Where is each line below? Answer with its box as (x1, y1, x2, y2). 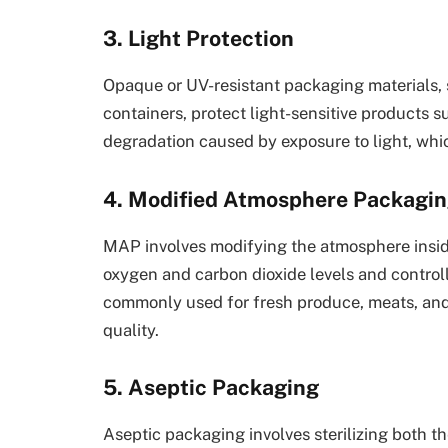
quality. (103, 319, 159, 340)
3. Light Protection (103, 25, 294, 51)
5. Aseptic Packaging (103, 375, 319, 401)
